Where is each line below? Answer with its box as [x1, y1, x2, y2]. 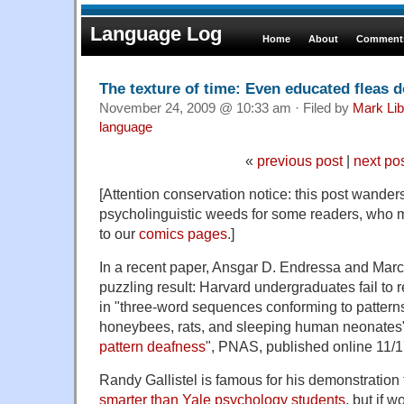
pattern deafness [99, 337, 206, 354]
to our [99, 225, 139, 242]
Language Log [90, 23, 222, 45]
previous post [256, 151, 343, 169]
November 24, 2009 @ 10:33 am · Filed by [99, 100, 353, 115]
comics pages [139, 225, 227, 242]
